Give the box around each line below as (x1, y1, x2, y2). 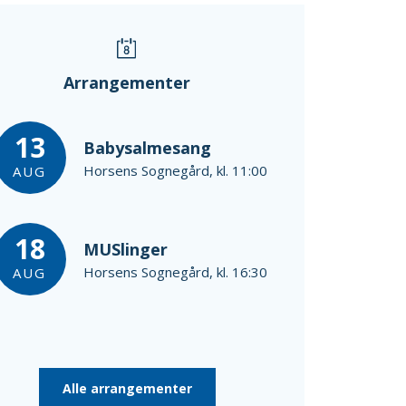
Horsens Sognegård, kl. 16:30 (82, 262, 267, 281)
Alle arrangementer (62, 380, 192, 398)
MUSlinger (82, 237, 168, 260)
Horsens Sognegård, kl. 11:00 (82, 160, 267, 179)
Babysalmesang (82, 136, 211, 159)
